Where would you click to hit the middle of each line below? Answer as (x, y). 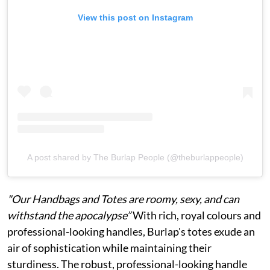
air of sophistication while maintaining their (109, 247)
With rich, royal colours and (197, 215)
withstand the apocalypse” (70, 215)
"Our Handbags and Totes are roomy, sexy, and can (123, 199)
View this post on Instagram (135, 17)
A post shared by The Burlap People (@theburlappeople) (135, 157)
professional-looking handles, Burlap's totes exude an (131, 231)
